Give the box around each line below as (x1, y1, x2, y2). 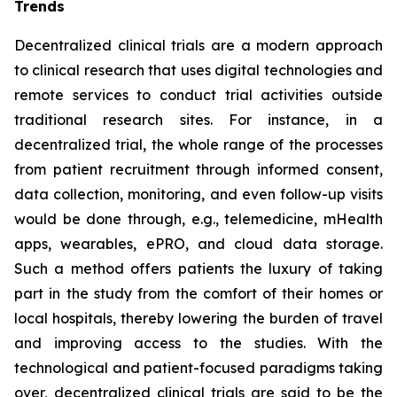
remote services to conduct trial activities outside (14, 86, 383, 105)
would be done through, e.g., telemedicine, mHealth (14, 210, 383, 229)
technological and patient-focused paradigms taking (14, 359, 383, 378)
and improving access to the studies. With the (14, 334, 383, 353)
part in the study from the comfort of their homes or (14, 284, 383, 303)
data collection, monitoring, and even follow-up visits (14, 185, 383, 204)
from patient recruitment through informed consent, (14, 160, 383, 179)
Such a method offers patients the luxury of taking (14, 260, 383, 278)
